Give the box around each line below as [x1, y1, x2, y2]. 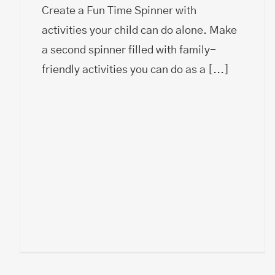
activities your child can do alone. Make [42, 25, 237, 36]
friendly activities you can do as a [42, 64, 208, 76]
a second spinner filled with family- [42, 44, 216, 56]
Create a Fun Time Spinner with [42, 5, 196, 17]
